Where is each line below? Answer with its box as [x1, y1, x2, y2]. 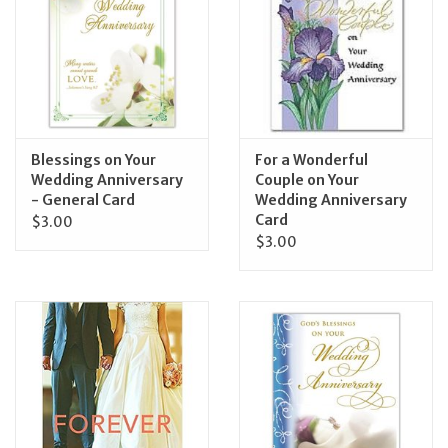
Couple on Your [255, 171, 359, 190]
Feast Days [15, 32, 88, 50]
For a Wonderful [255, 151, 368, 170]
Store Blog [15, 200, 87, 218]
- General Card [31, 191, 135, 210]
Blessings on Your [31, 151, 156, 170]
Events [15, 144, 62, 162]
